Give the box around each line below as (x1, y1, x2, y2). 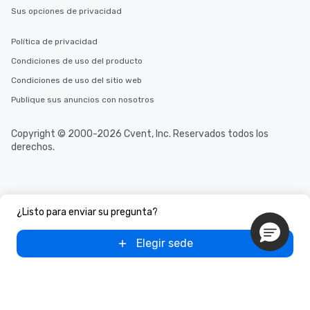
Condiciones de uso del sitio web (11, 75, 142, 86)
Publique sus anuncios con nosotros (11, 95, 154, 105)
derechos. (11, 141, 55, 154)
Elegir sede (136, 237, 193, 250)
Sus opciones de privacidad (11, 6, 122, 17)
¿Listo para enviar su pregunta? (17, 206, 158, 218)
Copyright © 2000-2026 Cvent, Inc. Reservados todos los (11, 128, 268, 140)
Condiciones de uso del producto (11, 56, 143, 66)
